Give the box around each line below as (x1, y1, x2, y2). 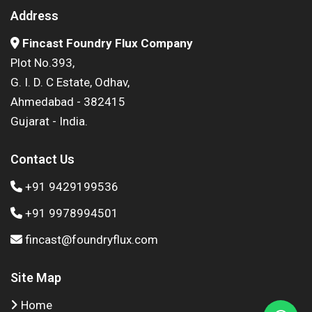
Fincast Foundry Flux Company (22, 36, 193, 51)
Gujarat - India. (10, 114, 88, 129)
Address (10, 8, 58, 24)
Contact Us (10, 152, 75, 167)
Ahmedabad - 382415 (10, 95, 125, 109)
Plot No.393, (10, 56, 75, 70)
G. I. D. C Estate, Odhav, (10, 75, 130, 90)
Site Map (10, 270, 61, 286)
